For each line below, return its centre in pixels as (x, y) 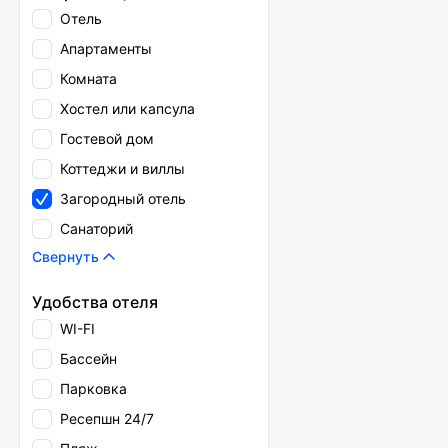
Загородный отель (123, 198)
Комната (88, 78)
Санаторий (96, 228)
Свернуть (65, 256)
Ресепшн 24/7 (107, 418)
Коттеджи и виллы (122, 168)
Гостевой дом (107, 138)
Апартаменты (106, 48)
